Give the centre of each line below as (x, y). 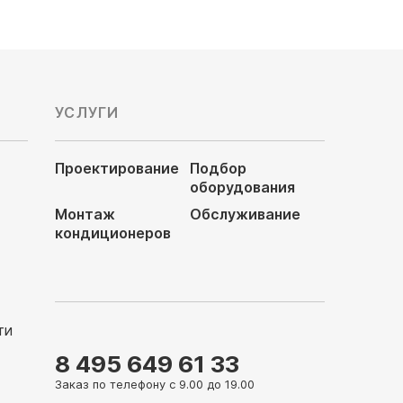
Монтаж (85, 214)
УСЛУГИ (87, 112)
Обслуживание (245, 214)
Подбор (218, 168)
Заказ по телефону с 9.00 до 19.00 (155, 384)
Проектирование (117, 168)
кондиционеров (113, 233)
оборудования (242, 187)
